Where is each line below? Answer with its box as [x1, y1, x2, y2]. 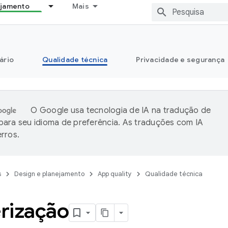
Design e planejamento [14, 169, 84, 178]
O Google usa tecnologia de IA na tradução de [31, 105, 211, 116]
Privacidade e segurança [136, 55, 224, 64]
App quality [98, 169, 132, 178]
